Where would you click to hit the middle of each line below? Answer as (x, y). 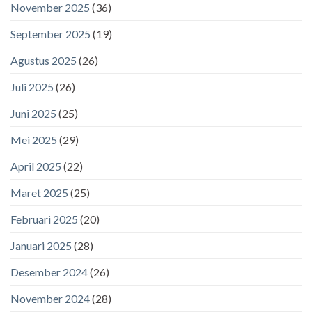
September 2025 (50, 33)
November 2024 (50, 298)
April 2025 (36, 166)
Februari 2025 (44, 219)
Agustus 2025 (44, 60)
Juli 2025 (32, 86)
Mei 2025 (34, 139)
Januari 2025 (41, 245)
